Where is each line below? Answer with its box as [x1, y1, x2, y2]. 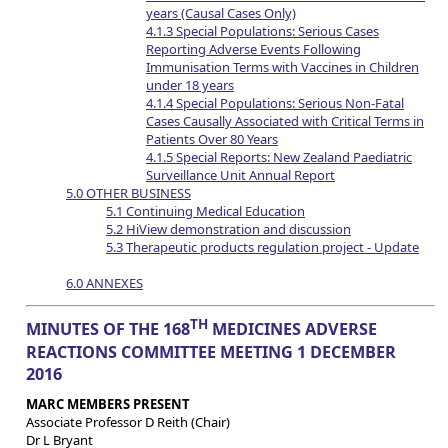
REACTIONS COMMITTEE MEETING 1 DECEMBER [26, 340, 396, 363]
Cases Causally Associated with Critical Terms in [146, 112, 424, 131]
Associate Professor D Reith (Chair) [26, 413, 230, 432]
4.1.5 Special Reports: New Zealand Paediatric [146, 148, 412, 167]
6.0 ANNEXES [66, 274, 143, 293]
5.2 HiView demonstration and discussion [106, 220, 351, 239]
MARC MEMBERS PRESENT [26, 395, 190, 414]
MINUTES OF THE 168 [26, 318, 190, 341]
